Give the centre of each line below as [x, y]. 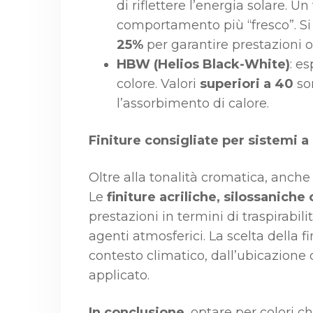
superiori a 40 [247, 84]
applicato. [119, 275]
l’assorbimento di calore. [193, 103]
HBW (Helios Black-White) [203, 64]
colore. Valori [158, 84]
